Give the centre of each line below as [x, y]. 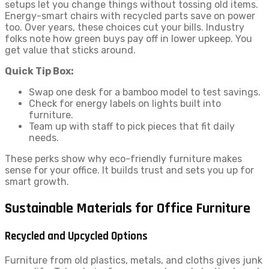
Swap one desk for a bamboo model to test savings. [145, 92]
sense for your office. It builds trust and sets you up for [129, 171]
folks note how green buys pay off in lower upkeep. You [128, 39]
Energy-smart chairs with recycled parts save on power [130, 16]
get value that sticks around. [70, 50]
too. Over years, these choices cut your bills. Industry [125, 28]
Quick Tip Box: [39, 71]
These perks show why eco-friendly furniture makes [123, 159]
